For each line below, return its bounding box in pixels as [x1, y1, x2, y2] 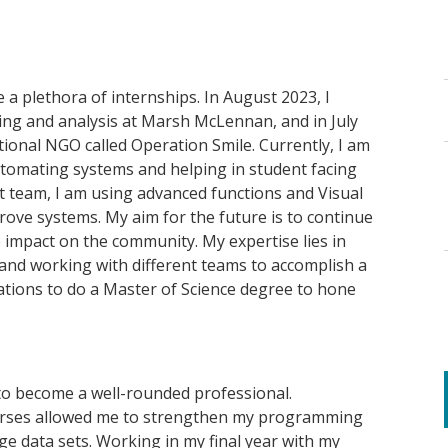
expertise [229, 230, 299, 253]
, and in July [273, 110, 358, 133]
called [85, 134, 131, 157]
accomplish [271, 254, 354, 277]
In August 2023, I [204, 86, 330, 109]
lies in [299, 230, 346, 253]
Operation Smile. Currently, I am [131, 134, 370, 157]
